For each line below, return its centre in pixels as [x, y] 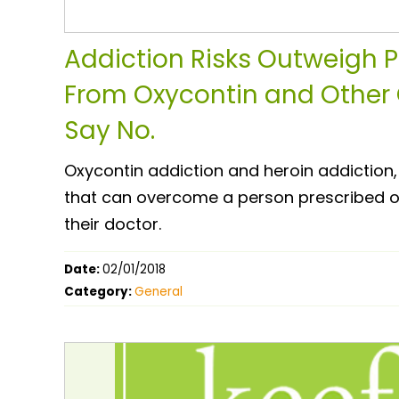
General [159, 291]
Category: [99, 291]
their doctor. [113, 224]
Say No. [110, 130]
